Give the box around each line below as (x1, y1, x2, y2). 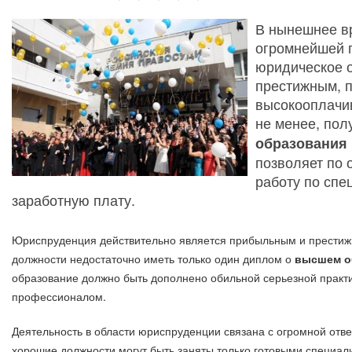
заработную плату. (12, 189, 135, 210)
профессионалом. (12, 288, 106, 304)
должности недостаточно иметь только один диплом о (12, 251, 295, 266)
